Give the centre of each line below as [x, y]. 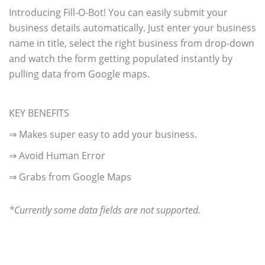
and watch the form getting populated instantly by [121, 59]
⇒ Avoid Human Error [57, 156]
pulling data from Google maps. [79, 74]
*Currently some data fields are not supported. [105, 210]
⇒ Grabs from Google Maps [70, 177]
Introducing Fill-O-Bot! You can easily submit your [118, 13]
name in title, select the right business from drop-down [132, 43]
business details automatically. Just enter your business [132, 28]
